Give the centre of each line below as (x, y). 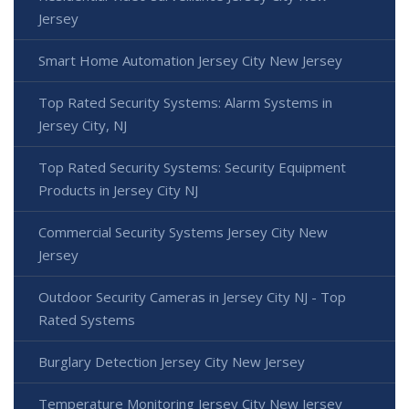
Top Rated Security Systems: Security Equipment (192, 167)
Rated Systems (87, 319)
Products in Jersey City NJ (118, 189)
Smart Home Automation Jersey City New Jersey (190, 60)
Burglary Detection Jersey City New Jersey (172, 361)
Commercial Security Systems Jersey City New (183, 231)
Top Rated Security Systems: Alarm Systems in (185, 102)
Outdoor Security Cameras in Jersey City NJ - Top (192, 296)
